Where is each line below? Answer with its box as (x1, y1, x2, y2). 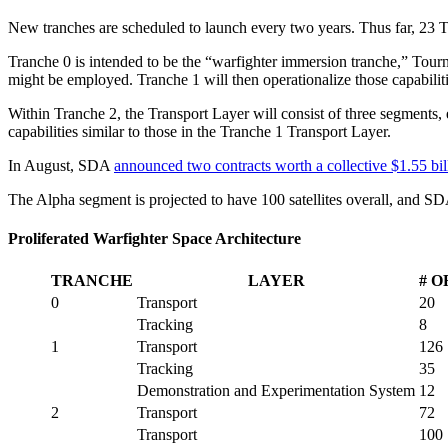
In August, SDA (8, 156, 114, 174)
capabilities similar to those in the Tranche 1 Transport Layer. (8, 122, 395, 140)
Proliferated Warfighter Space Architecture (8, 229, 301, 247)
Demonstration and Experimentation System (137, 382, 415, 400)
